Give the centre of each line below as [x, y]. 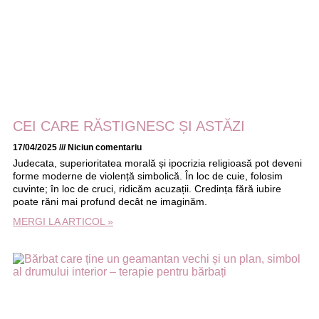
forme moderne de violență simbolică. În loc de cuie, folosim [148, 176]
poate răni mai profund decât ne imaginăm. [110, 201]
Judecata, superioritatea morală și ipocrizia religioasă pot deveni [157, 163]
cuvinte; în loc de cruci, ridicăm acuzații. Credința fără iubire [147, 188]
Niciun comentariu [104, 147]
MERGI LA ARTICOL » [63, 221]
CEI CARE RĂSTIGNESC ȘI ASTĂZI [129, 126]
